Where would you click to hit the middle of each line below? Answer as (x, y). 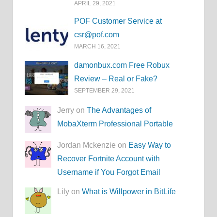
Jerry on (72, 110)
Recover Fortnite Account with (109, 159)
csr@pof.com (97, 35)
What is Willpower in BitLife (129, 192)
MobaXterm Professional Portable (115, 124)
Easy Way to (150, 145)
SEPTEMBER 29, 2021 (105, 90)
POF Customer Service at (118, 21)
